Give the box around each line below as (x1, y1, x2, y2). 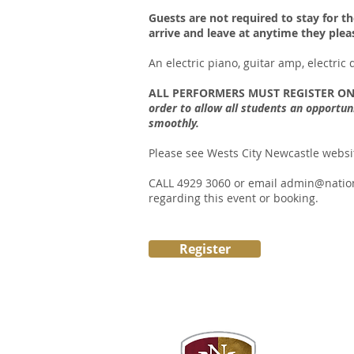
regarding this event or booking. (149, 190, 318, 205)
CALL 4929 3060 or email (149, 175, 281, 190)
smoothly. (149, 115, 199, 130)
